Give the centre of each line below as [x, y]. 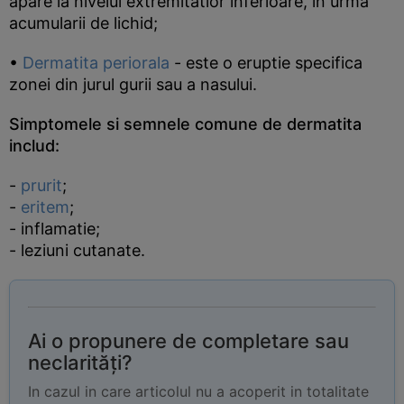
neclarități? [80, 363]
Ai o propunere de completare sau [188, 341]
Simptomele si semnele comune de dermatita [185, 124]
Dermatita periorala [96, 63]
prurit [41, 185]
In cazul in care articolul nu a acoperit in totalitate [198, 391]
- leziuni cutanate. [77, 250]
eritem [45, 207]
